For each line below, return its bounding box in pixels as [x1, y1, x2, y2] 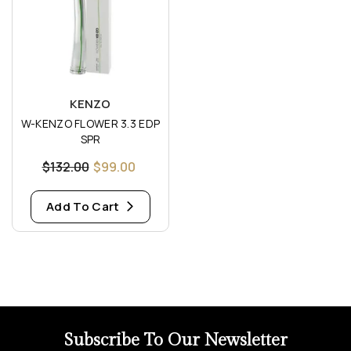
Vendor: [20, 94, 67, 111]
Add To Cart [46, 197, 122, 215]
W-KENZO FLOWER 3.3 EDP [20, 115, 161, 131]
